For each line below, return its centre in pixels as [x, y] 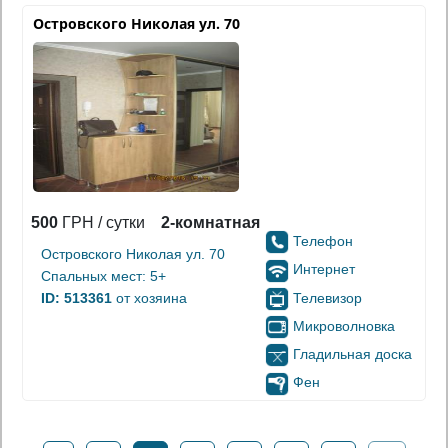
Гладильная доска [352, 354]
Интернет [324, 269]
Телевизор [327, 297]
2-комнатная [210, 222]
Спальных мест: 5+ [103, 276]
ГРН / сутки [101, 222]
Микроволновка [344, 325]
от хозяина [149, 298]
